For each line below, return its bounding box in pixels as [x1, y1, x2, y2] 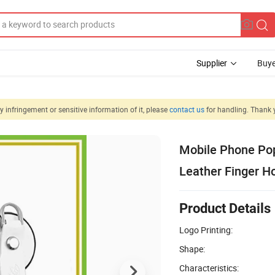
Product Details [179, 200, 271, 216]
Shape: [179, 242, 205, 255]
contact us [169, 104, 204, 114]
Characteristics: [179, 261, 239, 274]
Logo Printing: [179, 223, 233, 236]
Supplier [196, 57, 227, 69]
